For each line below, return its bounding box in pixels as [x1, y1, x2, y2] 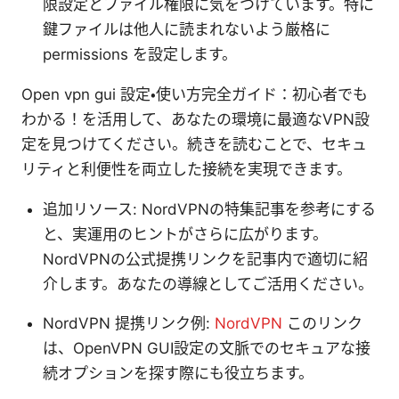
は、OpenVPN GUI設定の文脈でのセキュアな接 [43, 338, 370, 357]
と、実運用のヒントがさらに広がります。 [43, 224, 328, 243]
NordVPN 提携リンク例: [43, 313, 215, 332]
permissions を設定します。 [43, 45, 237, 63]
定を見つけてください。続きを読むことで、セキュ [21, 134, 367, 153]
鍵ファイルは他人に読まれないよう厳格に [43, 20, 330, 38]
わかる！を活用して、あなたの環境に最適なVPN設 [21, 110, 370, 128]
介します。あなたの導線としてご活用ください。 [43, 274, 373, 293]
